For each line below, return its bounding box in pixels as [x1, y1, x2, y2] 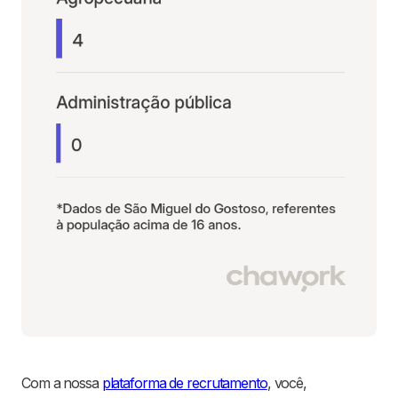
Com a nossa [21, 374, 102, 393]
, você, [267, 374, 307, 393]
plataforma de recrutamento [101, 374, 267, 393]
